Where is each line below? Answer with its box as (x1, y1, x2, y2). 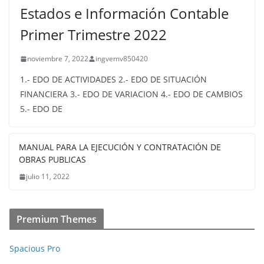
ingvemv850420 (95, 54, 148, 64)
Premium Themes (16, 213, 97, 226)
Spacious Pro (9, 243, 60, 254)
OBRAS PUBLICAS (19, 154, 86, 165)
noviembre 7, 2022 (27, 54, 88, 64)
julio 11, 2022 (26, 171, 70, 181)
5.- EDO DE (20, 103, 62, 114)
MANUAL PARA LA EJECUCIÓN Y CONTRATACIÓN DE (19, 141, 221, 153)
